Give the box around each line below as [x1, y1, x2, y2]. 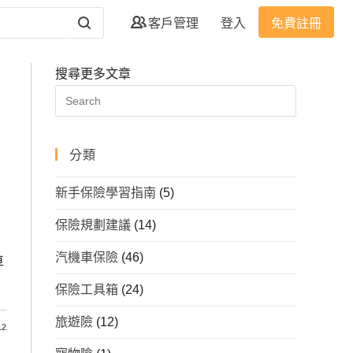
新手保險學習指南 [55, 186, 156, 199]
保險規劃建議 [55, 218, 131, 232]
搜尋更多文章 [55, 67, 131, 80]
